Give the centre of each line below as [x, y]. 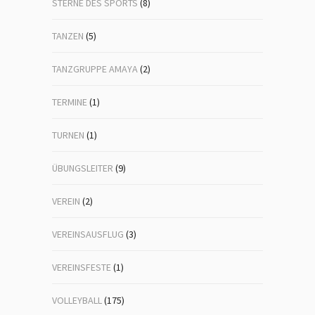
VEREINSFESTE [82, 267]
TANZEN [68, 36]
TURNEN [68, 135]
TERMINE [70, 102]
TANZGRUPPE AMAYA [95, 69]
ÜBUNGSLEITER [83, 168]
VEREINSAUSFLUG [88, 234]
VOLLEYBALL [77, 300]
